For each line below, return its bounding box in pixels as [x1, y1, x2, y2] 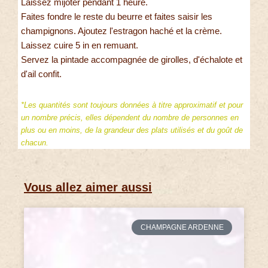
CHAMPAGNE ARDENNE [140, 223, 224, 232]
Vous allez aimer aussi [24, 180, 152, 194]
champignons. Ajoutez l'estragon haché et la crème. [21, 26, 222, 36]
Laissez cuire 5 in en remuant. [21, 40, 138, 51]
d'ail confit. [21, 69, 62, 80]
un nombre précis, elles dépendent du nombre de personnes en [21, 113, 239, 123]
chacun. [21, 138, 48, 148]
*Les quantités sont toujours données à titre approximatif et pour [21, 100, 243, 110]
